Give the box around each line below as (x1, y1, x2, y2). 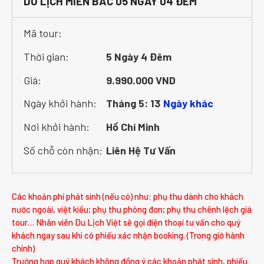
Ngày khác (163, 97, 214, 110)
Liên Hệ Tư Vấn (105, 144, 176, 157)
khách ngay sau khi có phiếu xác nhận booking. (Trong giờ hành (12, 230, 245, 241)
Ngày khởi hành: (23, 97, 97, 110)
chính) (12, 243, 35, 254)
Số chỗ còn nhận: (23, 144, 103, 157)
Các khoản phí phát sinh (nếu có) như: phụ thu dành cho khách (12, 191, 243, 202)
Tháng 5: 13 (105, 97, 160, 110)
